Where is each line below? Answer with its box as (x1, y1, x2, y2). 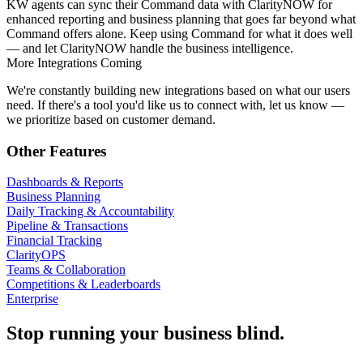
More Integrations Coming (6, 55, 142, 70)
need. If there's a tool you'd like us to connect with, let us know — (6, 97, 344, 112)
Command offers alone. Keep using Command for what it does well (6, 26, 352, 41)
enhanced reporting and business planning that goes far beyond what (6, 11, 356, 26)
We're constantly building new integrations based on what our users (6, 83, 350, 97)
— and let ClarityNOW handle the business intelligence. (6, 41, 293, 55)
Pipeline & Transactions (6, 219, 128, 233)
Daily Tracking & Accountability (6, 204, 174, 219)
